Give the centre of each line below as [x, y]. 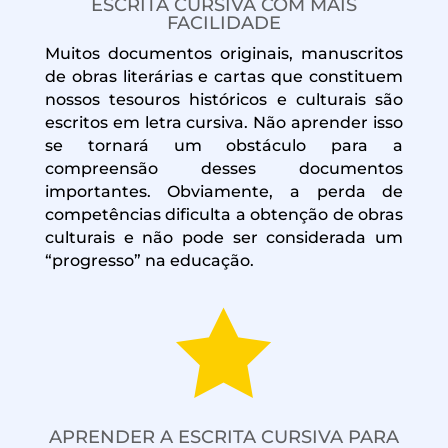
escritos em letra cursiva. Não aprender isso [224, 122]
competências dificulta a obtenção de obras [224, 214]
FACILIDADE [223, 22]
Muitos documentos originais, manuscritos [224, 53]
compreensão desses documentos [224, 168]
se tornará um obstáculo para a [224, 145]
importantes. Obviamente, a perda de [224, 191]
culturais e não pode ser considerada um [224, 237]
